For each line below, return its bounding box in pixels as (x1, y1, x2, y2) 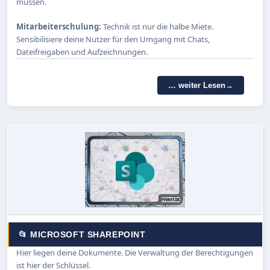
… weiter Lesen (168, 80, 225, 90)
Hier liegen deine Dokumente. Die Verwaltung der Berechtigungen (16, 246, 253, 258)
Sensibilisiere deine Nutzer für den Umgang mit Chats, (16, 33, 210, 45)
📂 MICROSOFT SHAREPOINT (19, 229, 146, 239)
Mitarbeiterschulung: (16, 20, 103, 32)
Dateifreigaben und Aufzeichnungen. (16, 46, 148, 57)
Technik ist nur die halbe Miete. (103, 20, 213, 32)
